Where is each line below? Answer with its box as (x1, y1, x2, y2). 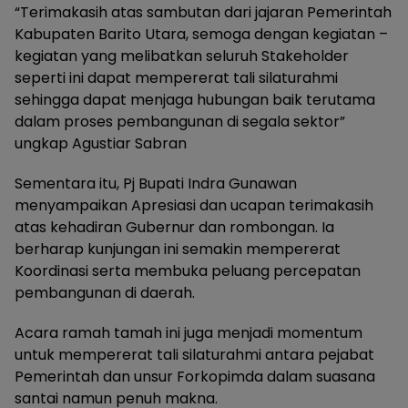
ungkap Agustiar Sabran (15, 133, 187, 154)
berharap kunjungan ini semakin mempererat (15, 239, 341, 260)
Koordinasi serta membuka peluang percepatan (15, 260, 361, 281)
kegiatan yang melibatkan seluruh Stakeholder (15, 46, 349, 66)
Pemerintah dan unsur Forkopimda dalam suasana (15, 366, 375, 387)
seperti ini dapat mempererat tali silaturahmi (15, 67, 338, 88)
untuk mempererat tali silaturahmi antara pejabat (15, 344, 374, 365)
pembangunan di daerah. (15, 282, 195, 303)
